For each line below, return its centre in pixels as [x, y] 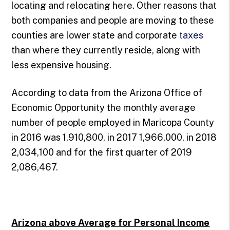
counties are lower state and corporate [95, 35]
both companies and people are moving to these [113, 20]
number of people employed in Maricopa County [113, 122]
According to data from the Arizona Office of [107, 93]
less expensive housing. [62, 65]
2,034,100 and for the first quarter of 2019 [102, 152]
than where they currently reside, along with [106, 50]
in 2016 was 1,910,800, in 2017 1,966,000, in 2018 [114, 137]
